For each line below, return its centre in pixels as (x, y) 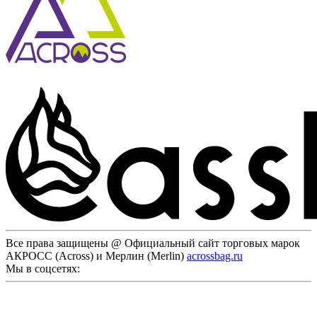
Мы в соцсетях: (43, 268)
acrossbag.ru (215, 255)
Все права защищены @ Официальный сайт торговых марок (153, 243)
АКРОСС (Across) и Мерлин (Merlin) (96, 255)
